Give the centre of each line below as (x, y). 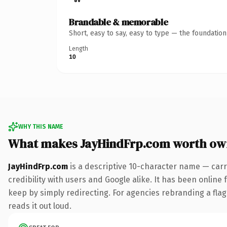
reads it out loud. (40, 206)
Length (79, 48)
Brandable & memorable (119, 22)
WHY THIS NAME (41, 126)
